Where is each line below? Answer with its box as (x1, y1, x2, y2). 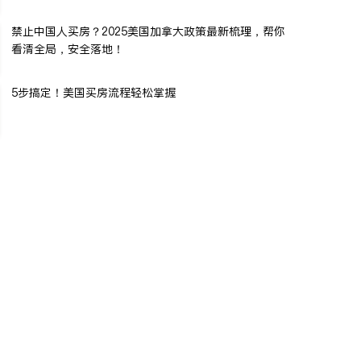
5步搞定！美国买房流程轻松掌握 (11, 85, 176, 101)
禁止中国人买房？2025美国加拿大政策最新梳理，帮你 (11, 23, 285, 39)
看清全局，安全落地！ (11, 41, 124, 57)
